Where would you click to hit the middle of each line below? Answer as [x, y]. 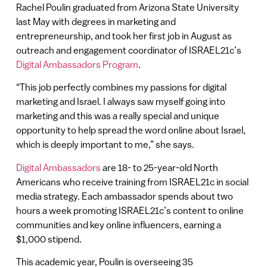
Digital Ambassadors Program [77, 64]
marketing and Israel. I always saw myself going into [120, 102]
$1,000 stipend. [49, 239]
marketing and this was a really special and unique [117, 116]
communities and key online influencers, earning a [118, 224]
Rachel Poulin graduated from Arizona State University [127, 7]
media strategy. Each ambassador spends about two [124, 196]
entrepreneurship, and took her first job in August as [124, 35]
